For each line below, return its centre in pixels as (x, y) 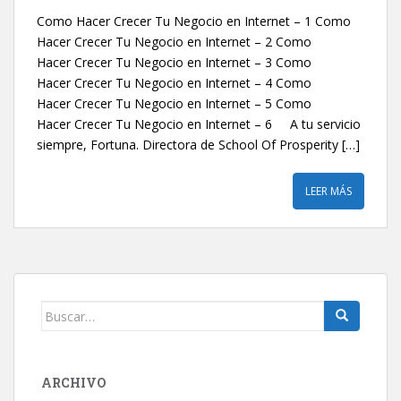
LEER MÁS (328, 191)
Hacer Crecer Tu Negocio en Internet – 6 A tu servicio (199, 124)
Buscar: (64, 310)
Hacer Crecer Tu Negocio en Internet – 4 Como (174, 83)
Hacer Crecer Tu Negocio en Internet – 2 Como (174, 42)
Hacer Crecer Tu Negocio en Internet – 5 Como (174, 103)
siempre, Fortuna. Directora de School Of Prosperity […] (198, 145)
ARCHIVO (74, 383)
